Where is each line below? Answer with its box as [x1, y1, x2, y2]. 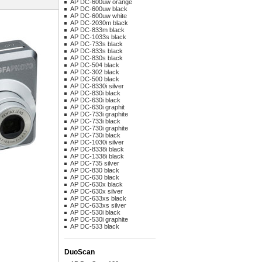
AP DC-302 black [70, 68, 119, 75]
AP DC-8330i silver [70, 82, 124, 89]
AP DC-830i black [70, 89, 120, 96]
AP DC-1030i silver [70, 139, 124, 146]
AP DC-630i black [70, 96, 120, 104]
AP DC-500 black [70, 75, 119, 82]
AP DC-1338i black [70, 153, 124, 160]
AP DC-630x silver [70, 188, 123, 195]
